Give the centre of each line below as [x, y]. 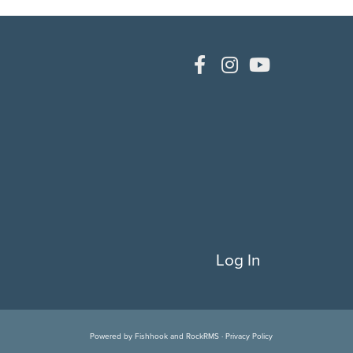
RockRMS [203, 336]
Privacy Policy [249, 336]
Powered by [112, 336]
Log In [238, 259]
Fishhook [151, 336]
